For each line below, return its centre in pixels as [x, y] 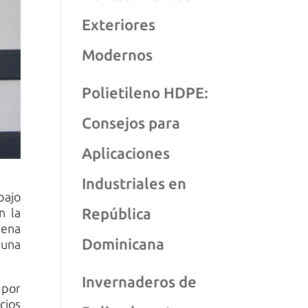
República [117, 213]
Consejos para [131, 123]
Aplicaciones [126, 153]
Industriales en [134, 183]
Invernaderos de [140, 282]
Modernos [118, 55]
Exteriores [119, 24]
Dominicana [123, 244]
